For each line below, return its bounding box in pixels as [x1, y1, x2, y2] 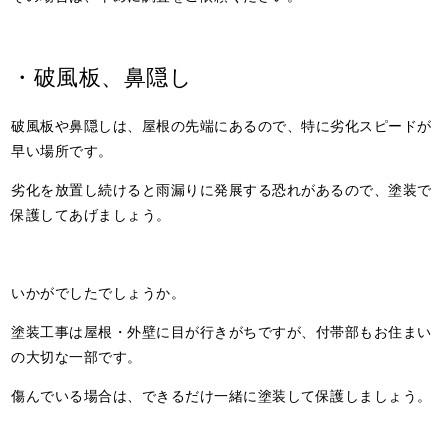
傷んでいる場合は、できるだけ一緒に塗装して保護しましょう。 [11, 384, 432, 405]
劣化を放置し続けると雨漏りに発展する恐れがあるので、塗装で [11, 178, 432, 199]
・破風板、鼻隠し [11, 59, 193, 92]
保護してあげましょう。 [11, 203, 171, 224]
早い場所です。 [11, 139, 113, 160]
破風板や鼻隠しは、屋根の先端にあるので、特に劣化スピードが [11, 114, 432, 135]
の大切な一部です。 [11, 345, 142, 366]
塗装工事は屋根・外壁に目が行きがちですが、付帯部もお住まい [11, 320, 432, 341]
